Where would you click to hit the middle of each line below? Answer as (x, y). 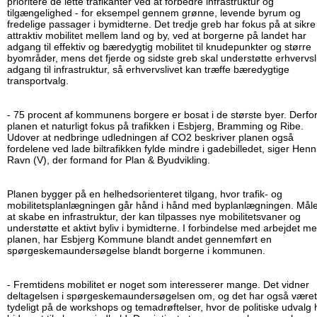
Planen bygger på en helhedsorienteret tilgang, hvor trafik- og (145, 194)
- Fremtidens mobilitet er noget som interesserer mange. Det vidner (158, 285)
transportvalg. (38, 81)
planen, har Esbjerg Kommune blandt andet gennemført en (139, 240)
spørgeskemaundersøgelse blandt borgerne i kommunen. (136, 251)
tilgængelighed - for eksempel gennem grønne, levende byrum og (154, 13)
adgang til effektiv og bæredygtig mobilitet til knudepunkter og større (159, 47)
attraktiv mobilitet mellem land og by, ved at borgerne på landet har (157, 36)
